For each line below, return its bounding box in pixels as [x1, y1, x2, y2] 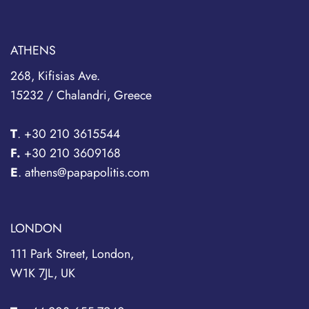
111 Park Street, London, [10, 244, 134, 263]
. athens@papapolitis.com [18, 163, 150, 181]
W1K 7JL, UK [10, 263, 75, 282]
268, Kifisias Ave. [10, 66, 100, 85]
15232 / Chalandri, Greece [10, 86, 152, 104]
